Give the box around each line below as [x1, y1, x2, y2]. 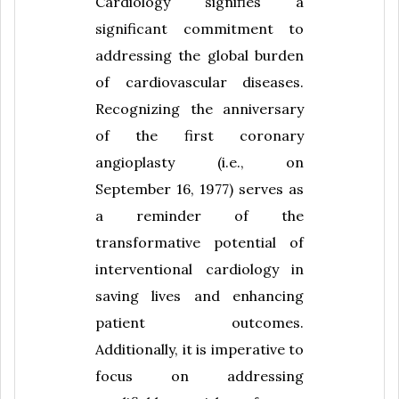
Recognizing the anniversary [95, 99, 304, 118]
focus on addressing [95, 366, 304, 385]
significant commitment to [95, 19, 304, 37]
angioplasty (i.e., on [95, 152, 304, 171]
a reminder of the [95, 206, 304, 224]
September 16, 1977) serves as [95, 179, 304, 198]
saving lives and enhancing [95, 286, 304, 305]
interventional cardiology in [95, 259, 304, 278]
